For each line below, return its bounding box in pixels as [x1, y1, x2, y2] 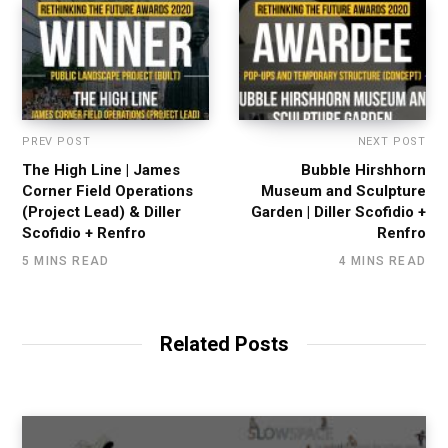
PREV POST [22, 135, 91, 149]
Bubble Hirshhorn [301, 161, 426, 180]
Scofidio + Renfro [22, 224, 146, 243]
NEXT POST [357, 135, 426, 149]
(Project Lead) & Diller [22, 203, 181, 222]
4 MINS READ [338, 254, 426, 269]
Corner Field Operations [22, 182, 193, 201]
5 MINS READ [22, 254, 110, 269]
